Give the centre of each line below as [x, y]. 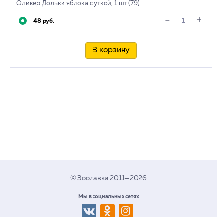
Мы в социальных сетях [108, 196]
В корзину [111, 50]
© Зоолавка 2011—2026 [108, 178]
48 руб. [44, 21]
